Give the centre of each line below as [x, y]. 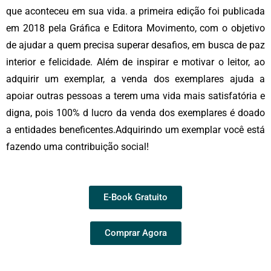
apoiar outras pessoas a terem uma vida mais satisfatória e [135, 96]
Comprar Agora [135, 233]
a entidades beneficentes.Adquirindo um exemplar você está [135, 130]
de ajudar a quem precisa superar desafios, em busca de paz [135, 45]
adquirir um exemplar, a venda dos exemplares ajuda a [135, 79]
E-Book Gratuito [135, 197]
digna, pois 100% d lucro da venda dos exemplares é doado [135, 113]
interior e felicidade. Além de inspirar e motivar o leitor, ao [135, 62]
